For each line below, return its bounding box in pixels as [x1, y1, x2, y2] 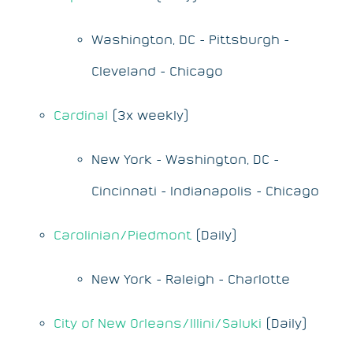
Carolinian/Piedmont [54, 227, 191, 242]
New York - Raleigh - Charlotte [91, 271, 290, 286]
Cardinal [54, 107, 108, 122]
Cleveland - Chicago [91, 63, 223, 78]
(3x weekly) [108, 107, 189, 122]
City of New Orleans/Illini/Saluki [54, 315, 262, 330]
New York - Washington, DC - [91, 151, 279, 166]
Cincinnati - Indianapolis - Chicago [91, 183, 319, 198]
